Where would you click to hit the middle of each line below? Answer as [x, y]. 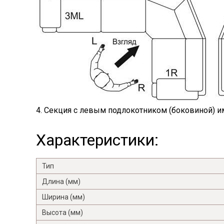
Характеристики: [97, 140]
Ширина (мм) [63, 197]
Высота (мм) [62, 213]
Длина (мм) [61, 182]
